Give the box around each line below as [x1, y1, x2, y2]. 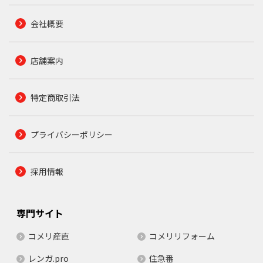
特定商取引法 [30, 92, 80, 104]
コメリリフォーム [149, 230, 215, 242]
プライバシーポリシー [30, 129, 113, 141]
